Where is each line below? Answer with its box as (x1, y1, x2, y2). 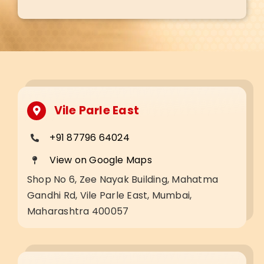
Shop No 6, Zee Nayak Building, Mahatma (27, 173, 219, 186)
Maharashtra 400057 (27, 204, 129, 218)
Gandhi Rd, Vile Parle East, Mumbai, (27, 189, 192, 202)
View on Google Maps (49, 153, 152, 167)
